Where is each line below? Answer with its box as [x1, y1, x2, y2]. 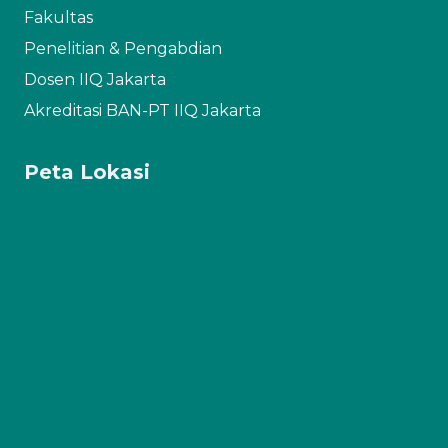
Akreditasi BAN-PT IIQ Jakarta [24, 101, 261, 121]
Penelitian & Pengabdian [24, 39, 222, 59]
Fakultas [24, 7, 93, 27]
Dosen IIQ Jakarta [24, 70, 166, 90]
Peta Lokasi [24, 160, 150, 184]
